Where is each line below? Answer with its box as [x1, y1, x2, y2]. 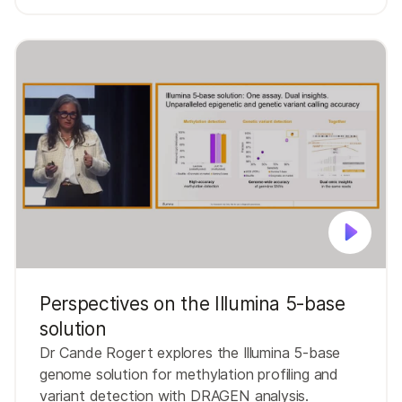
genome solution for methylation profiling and [39, 365, 339, 384]
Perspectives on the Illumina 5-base [39, 293, 345, 316]
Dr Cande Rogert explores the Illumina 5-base [39, 344, 341, 363]
